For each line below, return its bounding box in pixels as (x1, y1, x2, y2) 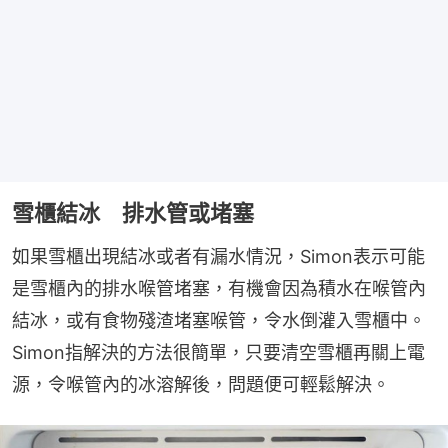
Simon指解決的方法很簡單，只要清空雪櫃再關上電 (12, 342, 425, 364)
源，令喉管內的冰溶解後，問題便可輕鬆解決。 (12, 374, 390, 396)
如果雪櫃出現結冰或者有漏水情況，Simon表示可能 (12, 246, 425, 268)
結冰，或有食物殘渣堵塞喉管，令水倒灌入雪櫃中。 (12, 310, 426, 332)
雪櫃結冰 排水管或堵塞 (12, 200, 254, 227)
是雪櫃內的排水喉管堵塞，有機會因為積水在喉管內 (12, 278, 426, 300)
